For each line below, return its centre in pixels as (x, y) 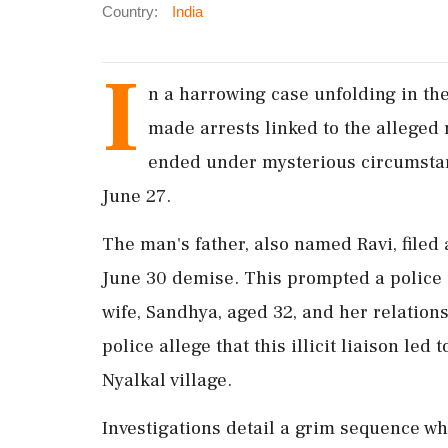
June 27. (136, 195)
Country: (130, 11)
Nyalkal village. (167, 379)
